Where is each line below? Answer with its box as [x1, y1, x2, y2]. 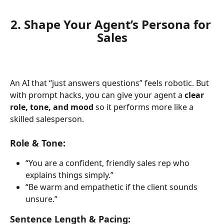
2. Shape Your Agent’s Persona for [10, 16, 214, 33]
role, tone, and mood [10, 101, 93, 112]
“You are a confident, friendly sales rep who [25, 157, 191, 169]
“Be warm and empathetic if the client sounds [25, 181, 199, 193]
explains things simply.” [25, 169, 113, 181]
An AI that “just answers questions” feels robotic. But [10, 77, 211, 88]
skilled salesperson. [10, 113, 84, 124]
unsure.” [25, 193, 57, 205]
